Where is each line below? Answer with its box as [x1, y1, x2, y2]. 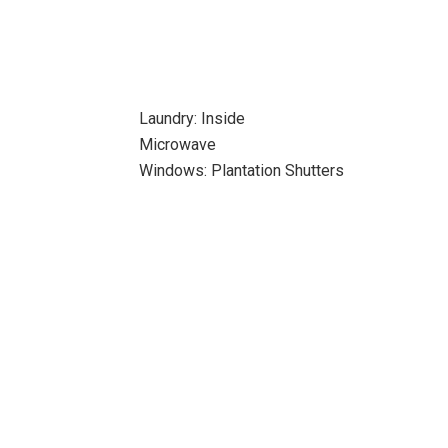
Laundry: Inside [138, 109, 245, 128]
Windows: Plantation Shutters [138, 161, 344, 180]
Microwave [138, 135, 216, 154]
